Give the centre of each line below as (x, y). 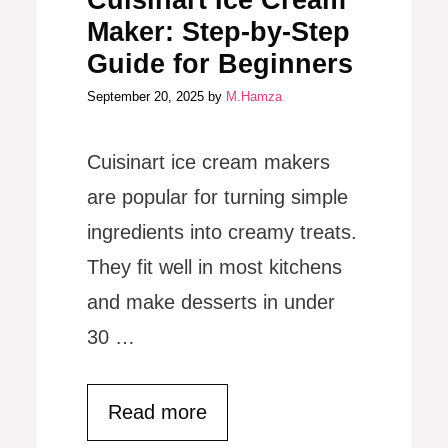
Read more (158, 412)
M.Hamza (254, 96)
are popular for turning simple (218, 196)
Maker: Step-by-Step (219, 32)
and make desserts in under (211, 301)
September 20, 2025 (146, 96)
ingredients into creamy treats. (222, 231)
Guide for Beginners (220, 64)
